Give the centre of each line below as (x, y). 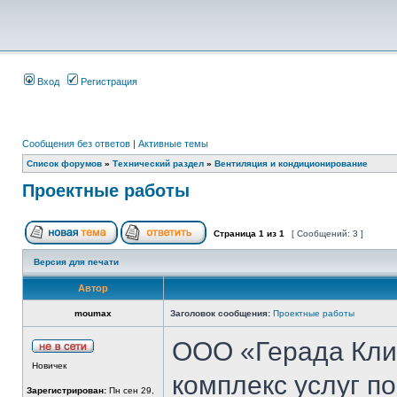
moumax (93, 313)
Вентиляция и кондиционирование (291, 163)
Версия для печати (76, 262)
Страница (235, 234)
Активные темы (173, 144)
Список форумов (64, 163)
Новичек (49, 366)
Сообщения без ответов (76, 144)
